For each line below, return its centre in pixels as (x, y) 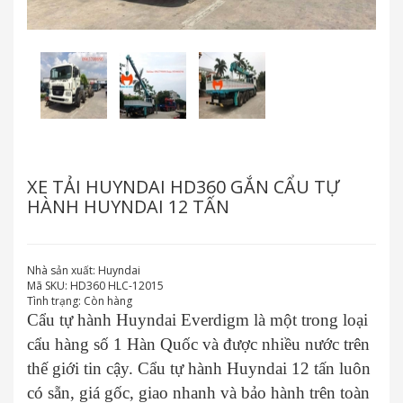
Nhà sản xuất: (61, 270)
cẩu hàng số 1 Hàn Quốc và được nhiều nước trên (198, 344)
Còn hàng (108, 301)
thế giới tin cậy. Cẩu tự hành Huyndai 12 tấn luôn (199, 368)
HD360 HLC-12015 (116, 286)
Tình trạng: (55, 301)
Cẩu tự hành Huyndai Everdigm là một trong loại (197, 320)
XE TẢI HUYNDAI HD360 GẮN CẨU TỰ (183, 187)
